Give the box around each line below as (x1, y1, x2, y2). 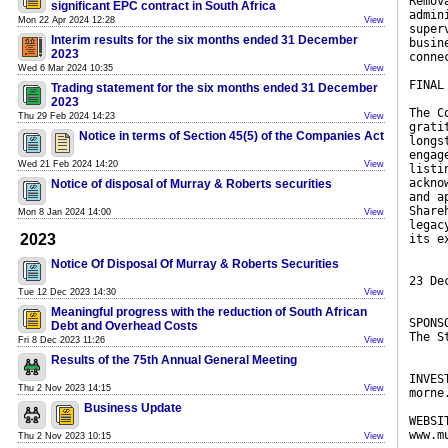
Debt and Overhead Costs (51, 319, 198, 333)
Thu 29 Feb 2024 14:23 (18, 111, 115, 121)
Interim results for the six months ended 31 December (51, 33, 358, 47)
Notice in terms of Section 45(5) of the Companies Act (79, 129, 384, 143)
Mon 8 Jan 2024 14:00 (18, 207, 111, 217)
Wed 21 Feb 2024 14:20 (18, 159, 118, 169)
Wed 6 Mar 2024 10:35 (18, 63, 113, 73)
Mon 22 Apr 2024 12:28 (18, 15, 115, 25)
